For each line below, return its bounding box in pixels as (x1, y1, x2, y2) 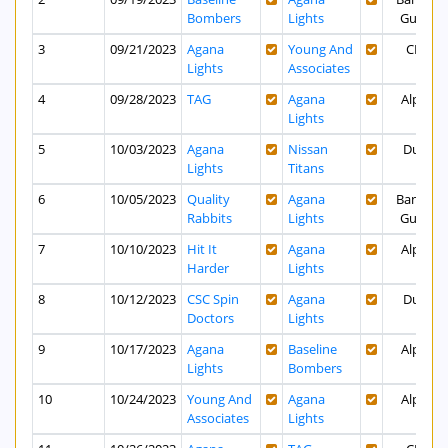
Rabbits (187, 209, 232, 228)
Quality (187, 190, 230, 209)
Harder (187, 259, 229, 278)
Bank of (395, 190, 441, 209)
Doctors (187, 309, 234, 328)
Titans (288, 159, 324, 178)
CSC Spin (187, 290, 239, 309)
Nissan (288, 140, 328, 159)
